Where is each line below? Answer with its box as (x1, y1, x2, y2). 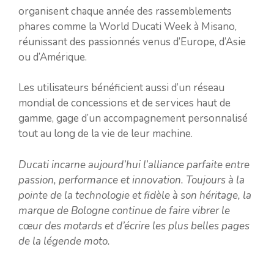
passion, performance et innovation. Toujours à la (18, 172, 245, 187)
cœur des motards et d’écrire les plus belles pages (18, 218, 250, 233)
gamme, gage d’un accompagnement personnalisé (18, 111, 248, 125)
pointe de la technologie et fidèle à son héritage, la (18, 188, 251, 202)
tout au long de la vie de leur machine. (18, 127, 193, 141)
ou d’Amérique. (18, 50, 87, 64)
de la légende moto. (18, 234, 110, 248)
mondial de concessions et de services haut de (18, 96, 231, 110)
